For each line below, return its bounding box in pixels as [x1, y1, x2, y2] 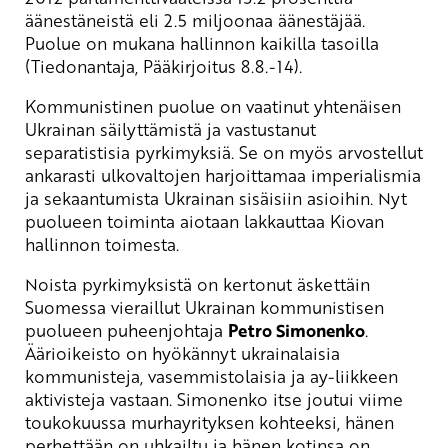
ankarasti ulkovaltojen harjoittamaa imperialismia [25, 162, 421, 187]
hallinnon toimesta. [25, 231, 179, 256]
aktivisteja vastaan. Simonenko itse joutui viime [25, 386, 403, 411]
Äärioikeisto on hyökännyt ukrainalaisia [25, 340, 340, 365]
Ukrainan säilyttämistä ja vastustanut [25, 116, 316, 141]
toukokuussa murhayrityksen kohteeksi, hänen [25, 409, 394, 434]
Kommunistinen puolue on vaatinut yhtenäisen [25, 93, 401, 118]
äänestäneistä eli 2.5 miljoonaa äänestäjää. [25, 7, 365, 32]
